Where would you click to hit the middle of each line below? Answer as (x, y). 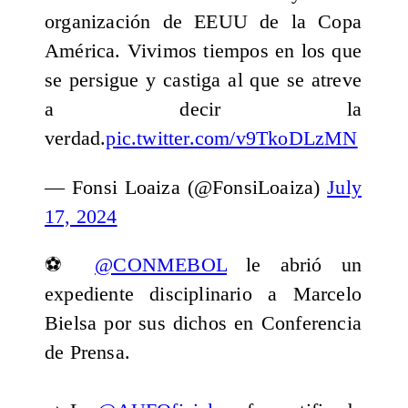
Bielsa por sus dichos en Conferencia (203, 324)
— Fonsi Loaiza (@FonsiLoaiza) (186, 187)
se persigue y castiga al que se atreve (203, 81)
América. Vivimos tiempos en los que (203, 51)
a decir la (203, 110)
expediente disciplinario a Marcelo (203, 295)
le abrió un (294, 265)
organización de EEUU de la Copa (203, 22)
